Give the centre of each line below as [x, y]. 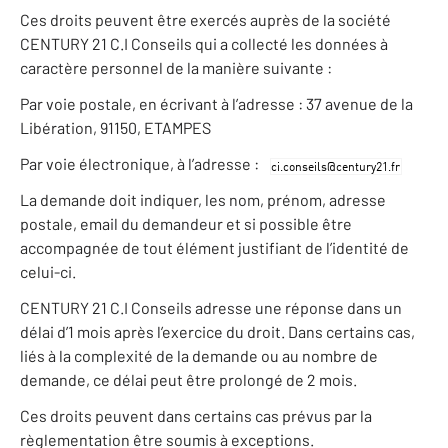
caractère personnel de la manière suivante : [176, 68]
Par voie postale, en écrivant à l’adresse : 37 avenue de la [216, 104]
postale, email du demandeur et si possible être [186, 224]
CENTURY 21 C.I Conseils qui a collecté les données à [204, 44]
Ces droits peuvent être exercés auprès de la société [205, 20]
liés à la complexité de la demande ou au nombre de [199, 356]
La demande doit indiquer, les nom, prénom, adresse [203, 200]
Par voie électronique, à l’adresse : [141, 164]
